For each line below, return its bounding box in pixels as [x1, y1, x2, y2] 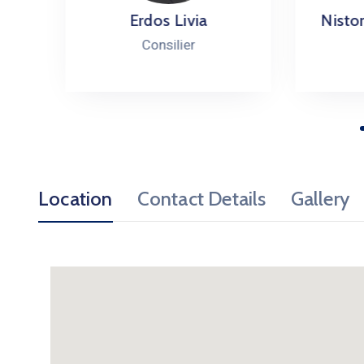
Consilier [115, 36, 169, 53]
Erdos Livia [102, 10, 181, 30]
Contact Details [136, 186, 266, 210]
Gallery [290, 186, 350, 210]
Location [38, 186, 113, 210]
